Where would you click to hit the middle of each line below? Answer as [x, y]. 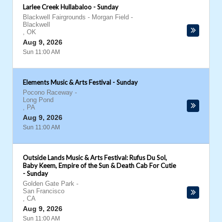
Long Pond [38, 100]
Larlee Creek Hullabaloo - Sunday [71, 7]
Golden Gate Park [49, 184]
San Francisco [44, 191]
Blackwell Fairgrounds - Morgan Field [76, 17]
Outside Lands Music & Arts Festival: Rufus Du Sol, [95, 158]
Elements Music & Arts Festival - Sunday [80, 82]
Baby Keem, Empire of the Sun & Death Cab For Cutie [99, 166]
